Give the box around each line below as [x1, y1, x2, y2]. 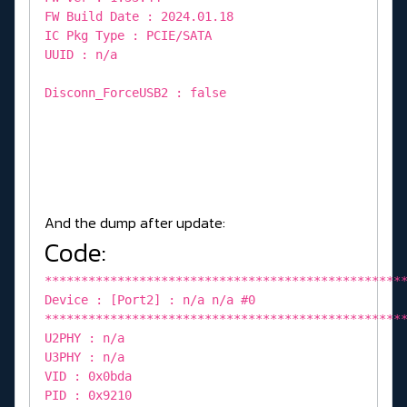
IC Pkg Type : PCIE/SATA [45, 27, 212, 43]
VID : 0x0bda [45, 368, 132, 383]
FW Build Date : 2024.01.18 [45, 8, 233, 24]
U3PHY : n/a [45, 349, 124, 364]
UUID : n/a [45, 46, 117, 62]
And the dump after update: [45, 211, 225, 233]
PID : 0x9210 [45, 387, 132, 402]
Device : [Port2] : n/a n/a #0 [45, 292, 255, 307]
